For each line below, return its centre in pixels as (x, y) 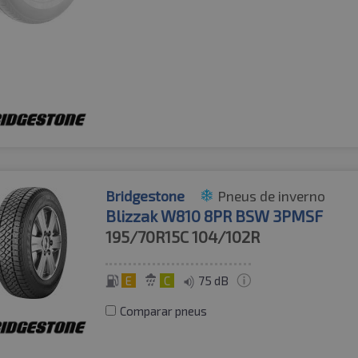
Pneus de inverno (272, 196)
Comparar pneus (164, 311)
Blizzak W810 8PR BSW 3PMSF (215, 216)
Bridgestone (145, 196)
